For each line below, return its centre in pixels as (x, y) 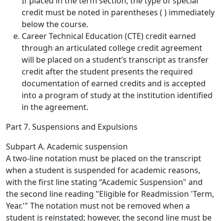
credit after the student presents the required (107, 72)
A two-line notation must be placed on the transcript (104, 158)
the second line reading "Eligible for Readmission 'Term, (110, 194)
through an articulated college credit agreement (112, 48)
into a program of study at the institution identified (117, 95)
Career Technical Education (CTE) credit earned (109, 36)
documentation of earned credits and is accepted (114, 83)
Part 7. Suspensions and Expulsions (72, 127)
